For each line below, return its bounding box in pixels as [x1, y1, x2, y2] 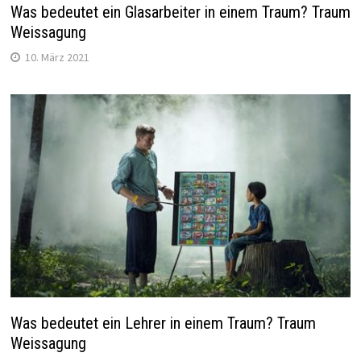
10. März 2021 [24, 50, 89, 65]
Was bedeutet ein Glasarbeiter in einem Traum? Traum [10, 2, 351, 23]
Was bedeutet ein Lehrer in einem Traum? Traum [10, 313, 316, 333]
